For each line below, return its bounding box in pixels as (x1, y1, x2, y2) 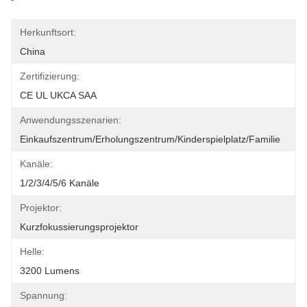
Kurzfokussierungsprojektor (20, 221, 138, 232)
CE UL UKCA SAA (20, 90, 97, 101)
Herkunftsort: (20, 27, 76, 38)
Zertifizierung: (20, 71, 79, 82)
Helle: (20, 246, 45, 257)
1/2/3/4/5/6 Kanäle (20, 177, 99, 188)
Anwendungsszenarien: (20, 114, 121, 125)
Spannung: (20, 290, 67, 301)
